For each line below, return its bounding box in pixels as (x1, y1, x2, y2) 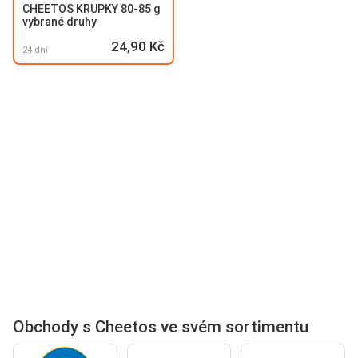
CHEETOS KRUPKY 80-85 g (22, 2, 161, 15)
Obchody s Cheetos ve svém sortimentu (13, 316, 308, 336)
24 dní (22, 44, 48, 55)
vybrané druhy (22, 14, 97, 28)
